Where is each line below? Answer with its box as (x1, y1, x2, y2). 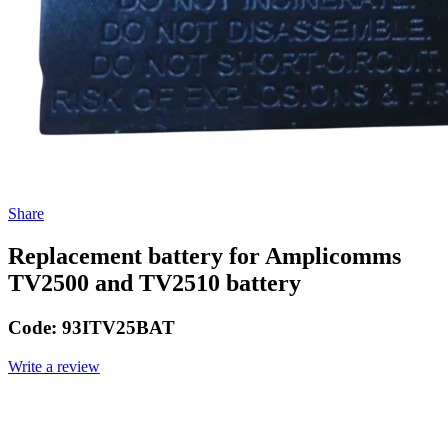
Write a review (8, 357, 100, 375)
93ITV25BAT (62, 317, 175, 339)
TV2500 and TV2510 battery (8, 270, 301, 297)
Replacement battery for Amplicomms (8, 243, 401, 270)
